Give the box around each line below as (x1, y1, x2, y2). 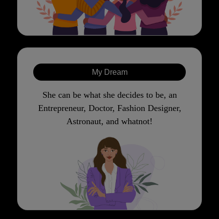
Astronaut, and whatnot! (66, 116, 153, 127)
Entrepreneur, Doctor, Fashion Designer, (38, 103, 181, 113)
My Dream (91, 68, 128, 77)
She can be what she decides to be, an (42, 90, 177, 100)
